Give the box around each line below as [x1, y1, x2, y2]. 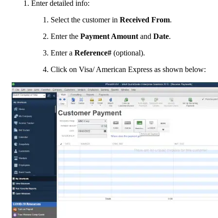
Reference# [74, 48, 111, 57]
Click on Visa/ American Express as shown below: [51, 65, 206, 73]
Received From [120, 15, 170, 24]
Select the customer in [51, 15, 120, 24]
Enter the [51, 32, 80, 40]
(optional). [111, 48, 145, 57]
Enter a [51, 48, 74, 57]
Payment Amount [80, 32, 138, 40]
